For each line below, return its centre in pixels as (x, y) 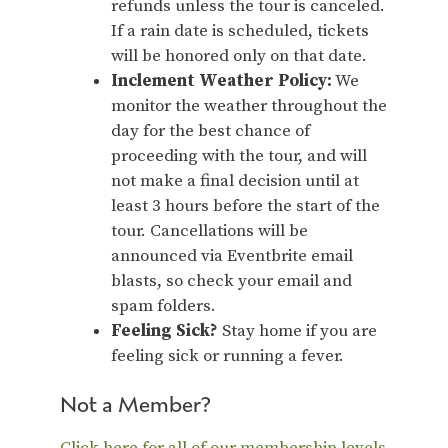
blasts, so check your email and (231, 280)
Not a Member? (135, 404)
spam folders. (163, 305)
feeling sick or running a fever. (227, 355)
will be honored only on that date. (239, 55)
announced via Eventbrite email (232, 255)
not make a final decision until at (235, 180)
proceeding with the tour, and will (239, 155)
